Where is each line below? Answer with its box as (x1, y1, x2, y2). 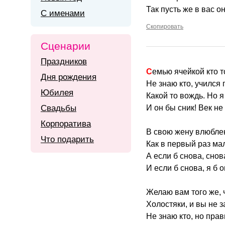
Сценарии (41, 40, 90, 52)
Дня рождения (41, 72, 96, 82)
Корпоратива (41, 119, 91, 129)
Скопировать (146, 23, 183, 30)
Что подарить (41, 135, 94, 144)
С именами (41, 9, 85, 18)
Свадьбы (41, 103, 76, 113)
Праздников (41, 57, 87, 66)
